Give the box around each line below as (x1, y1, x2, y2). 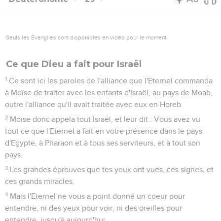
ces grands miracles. (5, 177, 74, 185)
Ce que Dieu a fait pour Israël (6, 58, 142, 70)
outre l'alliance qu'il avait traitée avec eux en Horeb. (5, 100, 183, 109)
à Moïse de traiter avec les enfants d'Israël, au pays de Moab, (5, 88, 213, 97)
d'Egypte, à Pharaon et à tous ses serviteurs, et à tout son (5, 139, 200, 147)
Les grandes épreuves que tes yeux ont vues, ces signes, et (9, 165, 214, 174)
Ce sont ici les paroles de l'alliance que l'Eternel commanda (9, 76, 213, 85)
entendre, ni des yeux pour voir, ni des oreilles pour (5, 204, 182, 212)
